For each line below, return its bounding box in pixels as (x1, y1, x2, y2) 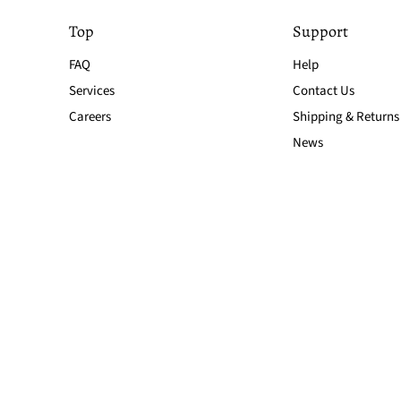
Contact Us (292, 81, 354, 100)
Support (292, 20, 348, 42)
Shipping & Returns (292, 107, 399, 126)
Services (68, 81, 115, 100)
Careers (68, 107, 111, 126)
